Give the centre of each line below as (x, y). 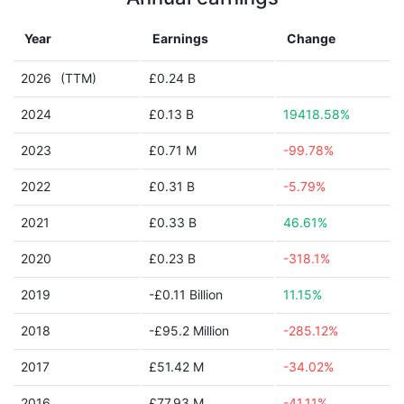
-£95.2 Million (189, 331)
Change (311, 38)
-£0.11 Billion (186, 294)
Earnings (180, 38)
